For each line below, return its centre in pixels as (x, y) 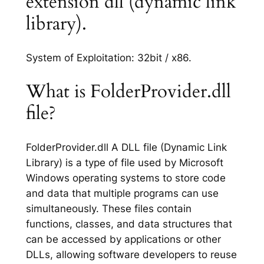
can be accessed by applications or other (123, 239)
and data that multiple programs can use (122, 193)
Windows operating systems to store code (126, 178)
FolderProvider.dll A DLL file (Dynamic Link (126, 147)
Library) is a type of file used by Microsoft (124, 162)
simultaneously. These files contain (108, 208)
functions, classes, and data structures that (129, 224)
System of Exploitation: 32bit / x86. (108, 58)
